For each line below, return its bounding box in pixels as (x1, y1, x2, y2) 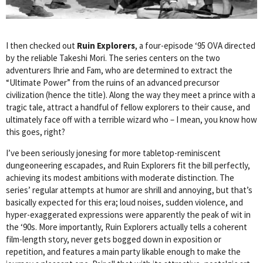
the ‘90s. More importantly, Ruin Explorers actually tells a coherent (6, 221, 247, 233)
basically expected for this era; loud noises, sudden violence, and (6, 197, 243, 208)
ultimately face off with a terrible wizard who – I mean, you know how (6, 114, 257, 126)
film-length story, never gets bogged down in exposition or (6, 234, 221, 245)
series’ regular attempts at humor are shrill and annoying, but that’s (6, 184, 252, 196)
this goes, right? (6, 126, 65, 138)
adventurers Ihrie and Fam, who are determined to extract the (6, 65, 232, 76)
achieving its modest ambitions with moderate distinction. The (6, 172, 234, 184)
